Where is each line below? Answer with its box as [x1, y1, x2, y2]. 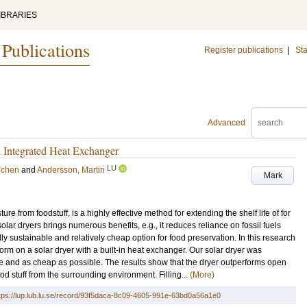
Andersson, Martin [37, 165, 105, 175]
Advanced [208, 118, 245, 127]
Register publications [204, 45, 283, 55]
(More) [190, 270, 214, 280]
